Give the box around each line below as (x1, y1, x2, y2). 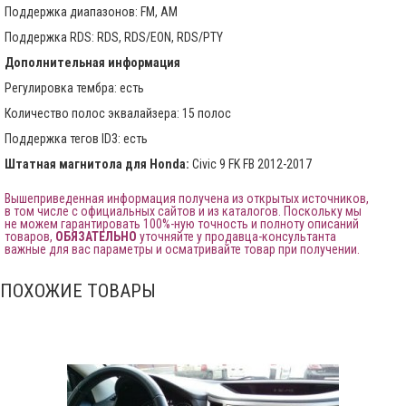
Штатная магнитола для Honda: (5, 156, 189, 171)
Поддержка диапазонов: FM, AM (5, 4, 178, 19)
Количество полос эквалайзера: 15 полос (5, 105, 231, 121)
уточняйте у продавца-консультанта (137, 228, 336, 244)
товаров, (5, 228, 55, 244)
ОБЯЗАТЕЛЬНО (55, 228, 137, 244)
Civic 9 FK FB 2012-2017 (189, 156, 312, 171)
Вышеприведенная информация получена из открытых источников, (5, 190, 369, 206)
